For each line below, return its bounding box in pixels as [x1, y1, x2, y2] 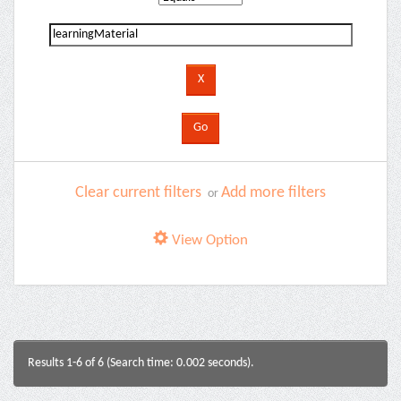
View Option [168, 233, 248, 248]
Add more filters [221, 184, 326, 201]
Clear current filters [75, 184, 201, 201]
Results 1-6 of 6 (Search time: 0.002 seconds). [28, 356, 254, 370]
